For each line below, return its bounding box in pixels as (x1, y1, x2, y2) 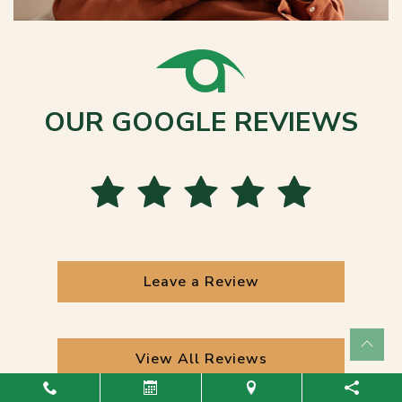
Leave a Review (143, 272, 259, 293)
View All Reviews (135, 349, 267, 370)
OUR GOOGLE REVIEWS (44, 104, 358, 142)
